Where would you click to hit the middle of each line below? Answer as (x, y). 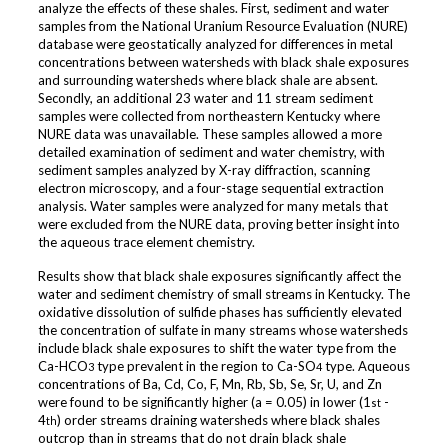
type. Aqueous (365, 366)
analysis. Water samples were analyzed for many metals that (212, 206)
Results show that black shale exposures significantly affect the (219, 276)
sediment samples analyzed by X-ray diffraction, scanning (203, 170)
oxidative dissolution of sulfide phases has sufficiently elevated (219, 312)
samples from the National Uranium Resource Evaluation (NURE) (222, 26)
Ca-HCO (62, 366)
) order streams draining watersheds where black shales (218, 420)
